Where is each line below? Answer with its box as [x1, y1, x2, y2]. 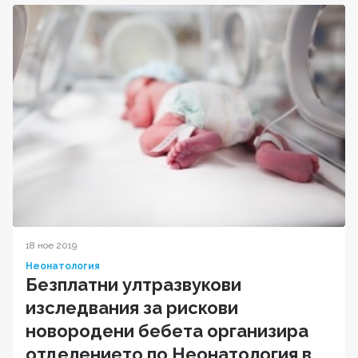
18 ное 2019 [26, 239, 77, 251]
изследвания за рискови [26, 296, 238, 318]
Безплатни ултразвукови [26, 273, 241, 295]
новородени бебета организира [26, 320, 308, 341]
